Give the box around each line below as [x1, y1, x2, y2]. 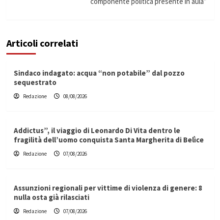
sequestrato [13, 78, 56, 87]
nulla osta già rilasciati [13, 192, 89, 202]
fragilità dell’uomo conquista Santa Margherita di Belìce [13, 135, 204, 145]
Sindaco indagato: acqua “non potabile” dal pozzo [13, 68, 185, 78]
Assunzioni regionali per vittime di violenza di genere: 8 [13, 183, 202, 193]
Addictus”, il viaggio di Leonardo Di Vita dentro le [13, 126, 180, 136]
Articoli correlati [6, 37, 78, 50]
